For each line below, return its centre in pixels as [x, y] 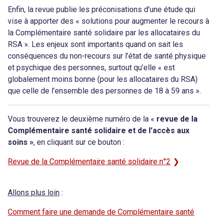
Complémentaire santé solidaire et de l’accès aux [99, 131]
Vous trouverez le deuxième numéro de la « [82, 119]
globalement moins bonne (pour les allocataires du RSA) [103, 79]
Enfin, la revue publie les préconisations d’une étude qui [101, 9]
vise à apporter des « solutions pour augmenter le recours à [108, 21]
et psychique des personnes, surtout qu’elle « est [91, 68]
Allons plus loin [34, 193]
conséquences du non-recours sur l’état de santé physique [107, 56]
